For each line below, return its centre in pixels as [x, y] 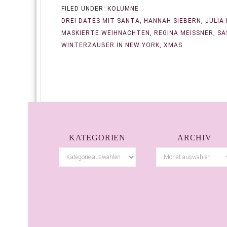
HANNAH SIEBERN [173, 21]
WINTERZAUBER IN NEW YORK [110, 45]
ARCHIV [195, 137]
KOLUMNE [123, 8]
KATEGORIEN [97, 137]
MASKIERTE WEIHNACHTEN [106, 33]
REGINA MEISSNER [181, 33]
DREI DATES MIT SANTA [101, 21]
